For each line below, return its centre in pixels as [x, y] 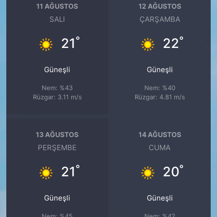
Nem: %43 [57, 88]
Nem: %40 [160, 88]
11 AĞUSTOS [57, 6]
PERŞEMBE [57, 148]
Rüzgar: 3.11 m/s [57, 97]
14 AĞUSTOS [160, 134]
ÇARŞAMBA [160, 20]
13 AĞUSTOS [57, 134]
